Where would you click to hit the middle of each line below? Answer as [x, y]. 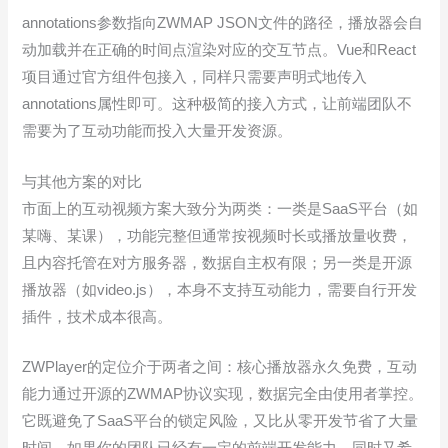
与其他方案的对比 [82, 181]
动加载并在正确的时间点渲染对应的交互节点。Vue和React [219, 50]
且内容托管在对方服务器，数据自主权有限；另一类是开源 [217, 262]
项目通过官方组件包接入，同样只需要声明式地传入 [195, 77]
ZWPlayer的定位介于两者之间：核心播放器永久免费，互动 [220, 367]
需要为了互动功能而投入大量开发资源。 [157, 131]
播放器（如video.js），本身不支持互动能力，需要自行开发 [220, 289]
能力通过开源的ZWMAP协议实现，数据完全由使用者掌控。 [223, 394]
